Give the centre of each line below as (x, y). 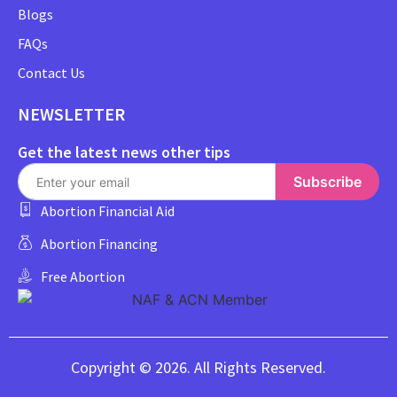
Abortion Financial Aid (108, 211)
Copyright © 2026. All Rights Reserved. (198, 368)
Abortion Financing (100, 244)
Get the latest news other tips (124, 152)
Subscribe (327, 181)
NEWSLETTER (71, 114)
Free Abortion (83, 277)
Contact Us (51, 73)
